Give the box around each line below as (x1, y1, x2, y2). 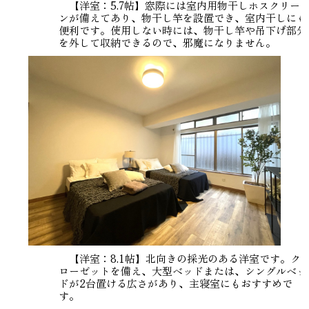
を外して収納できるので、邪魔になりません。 (58, 35, 276, 50)
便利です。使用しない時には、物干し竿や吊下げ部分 (58, 23, 307, 38)
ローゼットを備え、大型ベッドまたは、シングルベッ (58, 263, 307, 278)
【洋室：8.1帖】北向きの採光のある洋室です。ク (58, 250, 301, 266)
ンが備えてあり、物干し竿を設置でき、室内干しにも (58, 10, 307, 26)
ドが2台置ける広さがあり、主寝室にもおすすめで (58, 275, 292, 290)
